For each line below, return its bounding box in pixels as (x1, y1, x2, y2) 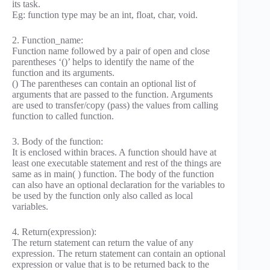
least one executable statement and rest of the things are (12, 158, 221, 169)
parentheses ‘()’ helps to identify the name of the (12, 57, 194, 67)
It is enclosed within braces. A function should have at (12, 147, 216, 158)
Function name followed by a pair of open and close (12, 46, 210, 57)
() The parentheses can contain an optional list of (12, 78, 196, 89)
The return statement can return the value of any (12, 237, 193, 248)
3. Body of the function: (12, 136, 103, 147)
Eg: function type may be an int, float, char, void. (12, 10, 198, 20)
